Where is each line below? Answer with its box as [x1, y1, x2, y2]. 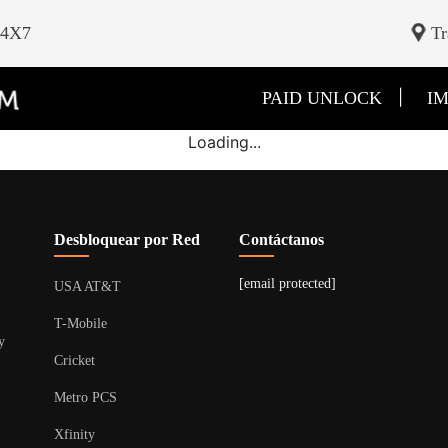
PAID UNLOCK [261, 88, 382, 108]
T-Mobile [54, 316, 107, 331]
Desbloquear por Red [54, 231, 200, 248]
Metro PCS [54, 390, 117, 405]
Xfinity [54, 427, 95, 442]
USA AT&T [54, 279, 121, 294]
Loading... [187, 132, 261, 152]
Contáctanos [239, 231, 324, 248]
